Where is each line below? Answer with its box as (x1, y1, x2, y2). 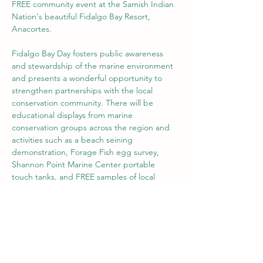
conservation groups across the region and (12, 122, 172, 133)
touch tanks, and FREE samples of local (12, 171, 157, 182)
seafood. (12, 184, 46, 194)
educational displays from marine (12, 110, 135, 120)
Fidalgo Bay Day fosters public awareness (12, 48, 166, 59)
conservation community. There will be (12, 97, 156, 108)
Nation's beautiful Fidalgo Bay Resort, (12, 11, 153, 22)
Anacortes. (12, 23, 54, 34)
